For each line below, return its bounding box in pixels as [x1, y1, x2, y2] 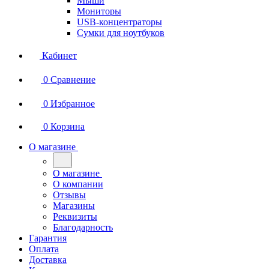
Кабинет [42, 50, 77, 61]
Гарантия [29, 233, 67, 243]
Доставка [29, 255, 67, 265]
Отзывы [53, 190, 86, 200]
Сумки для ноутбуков [77, 28, 165, 38]
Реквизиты [53, 211, 97, 222]
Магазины [53, 201, 95, 211]
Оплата [29, 244, 59, 254]
